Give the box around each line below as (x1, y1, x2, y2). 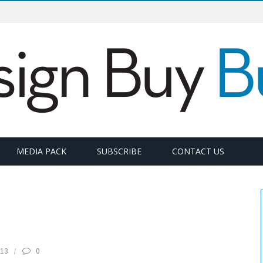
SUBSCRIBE (97, 146, 141, 157)
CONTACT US (172, 146, 224, 157)
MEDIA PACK (16, 146, 66, 157)
